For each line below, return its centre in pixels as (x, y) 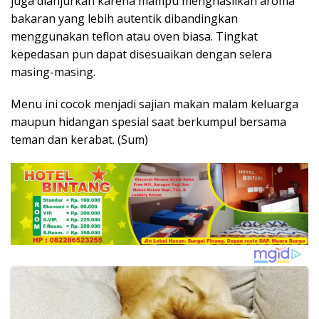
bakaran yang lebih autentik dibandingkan (124, 19)
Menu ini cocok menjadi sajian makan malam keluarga (155, 104)
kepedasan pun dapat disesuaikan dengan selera (141, 54)
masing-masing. (53, 72)
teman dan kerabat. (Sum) (79, 140)
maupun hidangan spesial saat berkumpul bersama (148, 122)
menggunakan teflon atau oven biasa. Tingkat (134, 37)
